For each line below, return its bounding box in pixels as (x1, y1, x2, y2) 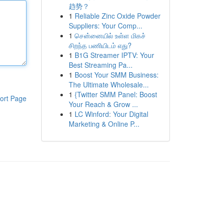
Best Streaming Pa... (68, 60, 133, 70)
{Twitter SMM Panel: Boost (74, 89, 157, 99)
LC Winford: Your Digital (74, 109, 148, 119)
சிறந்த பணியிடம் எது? (68, 40, 132, 50)
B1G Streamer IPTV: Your (74, 50, 154, 60)
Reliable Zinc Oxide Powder (74, 11, 161, 21)
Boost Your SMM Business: (74, 70, 159, 80)
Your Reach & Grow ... (68, 99, 138, 109)
